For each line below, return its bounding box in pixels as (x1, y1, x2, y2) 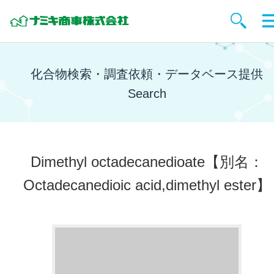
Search (127, 87, 166, 100)
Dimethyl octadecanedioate (30, 154, 205, 170)
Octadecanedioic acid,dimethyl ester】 (23, 177, 271, 193)
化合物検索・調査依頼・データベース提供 (31, 67, 263, 81)
